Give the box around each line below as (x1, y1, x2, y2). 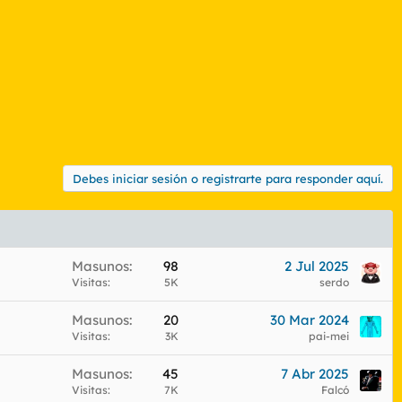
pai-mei (309, 328, 349, 343)
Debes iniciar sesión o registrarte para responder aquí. (73, 170, 383, 186)
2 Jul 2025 (284, 257, 349, 275)
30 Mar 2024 (270, 310, 349, 328)
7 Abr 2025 (281, 364, 349, 382)
